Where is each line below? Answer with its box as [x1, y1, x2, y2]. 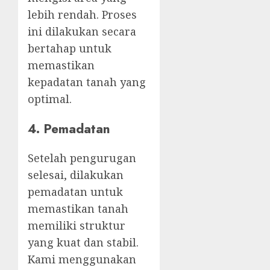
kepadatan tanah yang [28, 75, 146, 90]
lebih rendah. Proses [28, 7, 137, 22]
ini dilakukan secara [28, 24, 136, 39]
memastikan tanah [28, 201, 128, 216]
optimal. [28, 92, 72, 107]
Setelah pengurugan [28, 150, 136, 165]
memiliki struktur [28, 218, 125, 233]
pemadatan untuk [28, 184, 123, 199]
